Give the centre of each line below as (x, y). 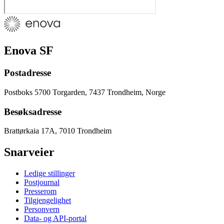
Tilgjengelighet (47, 200)
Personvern (42, 209)
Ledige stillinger (49, 173)
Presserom (40, 191)
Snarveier (29, 152)
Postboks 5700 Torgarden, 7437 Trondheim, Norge (85, 92)
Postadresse (27, 73)
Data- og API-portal (55, 218)
